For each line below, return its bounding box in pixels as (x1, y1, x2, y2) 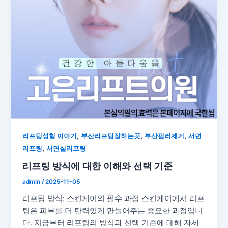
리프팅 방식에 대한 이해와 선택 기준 (22, 160, 173, 172)
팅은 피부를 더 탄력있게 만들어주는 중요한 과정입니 (22, 206, 203, 215)
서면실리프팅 (46, 145, 87, 153)
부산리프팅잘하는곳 (81, 132, 141, 140)
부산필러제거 (145, 132, 185, 140)
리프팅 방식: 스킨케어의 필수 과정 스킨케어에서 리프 (22, 193, 205, 203)
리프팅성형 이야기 (22, 132, 77, 140)
